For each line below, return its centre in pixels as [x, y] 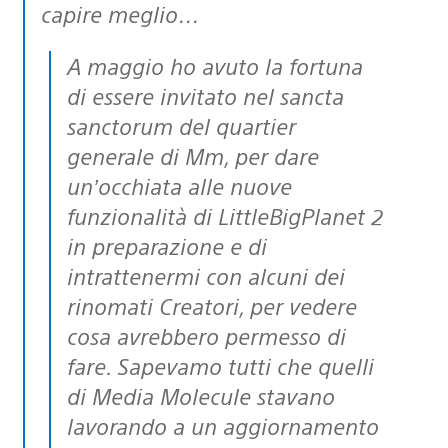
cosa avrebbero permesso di [206, 335]
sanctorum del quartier [181, 125]
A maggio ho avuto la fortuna [74, 65]
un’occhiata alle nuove [179, 185]
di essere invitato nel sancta [205, 95]
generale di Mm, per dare [193, 155]
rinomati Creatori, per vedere [212, 305]
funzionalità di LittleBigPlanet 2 [225, 215]
